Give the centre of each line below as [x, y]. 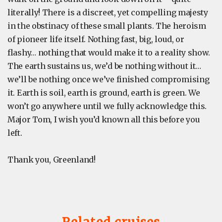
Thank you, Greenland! [52, 160]
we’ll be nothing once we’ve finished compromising [109, 79]
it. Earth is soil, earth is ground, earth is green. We [104, 93]
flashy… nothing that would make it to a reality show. [109, 53]
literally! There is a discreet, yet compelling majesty [108, 12]
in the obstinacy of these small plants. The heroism [107, 26]
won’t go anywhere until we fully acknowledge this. [107, 106]
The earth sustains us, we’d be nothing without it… [105, 66]
